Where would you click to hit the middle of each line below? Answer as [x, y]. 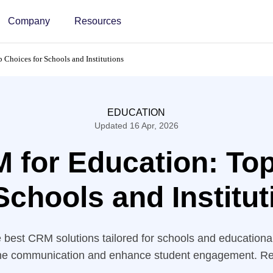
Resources [97, 21]
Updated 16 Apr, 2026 [136, 126]
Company [29, 21]
